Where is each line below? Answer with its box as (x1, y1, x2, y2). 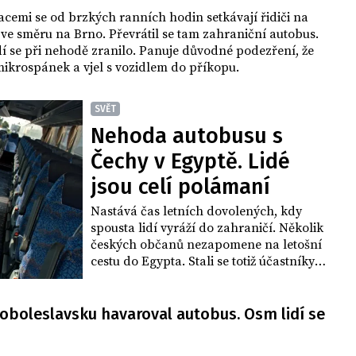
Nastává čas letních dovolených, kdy (91, 203, 302, 220)
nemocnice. (91, 304, 160, 320)
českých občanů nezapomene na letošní (91, 237, 322, 253)
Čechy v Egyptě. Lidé (91, 149, 290, 175)
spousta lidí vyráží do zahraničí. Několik (91, 220, 323, 237)
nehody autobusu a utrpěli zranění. (91, 270, 294, 287)
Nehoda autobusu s (91, 123, 283, 149)
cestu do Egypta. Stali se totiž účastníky (91, 253, 315, 270)
